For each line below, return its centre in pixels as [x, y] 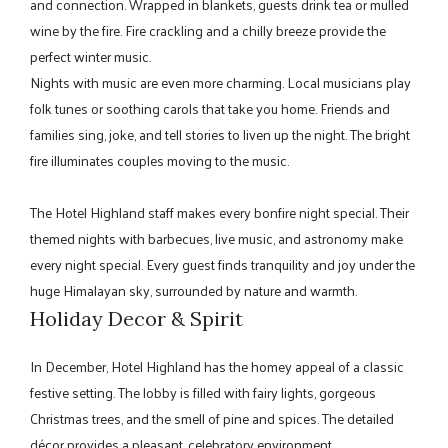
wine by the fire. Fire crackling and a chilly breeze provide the [208, 30]
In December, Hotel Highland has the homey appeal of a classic [217, 366]
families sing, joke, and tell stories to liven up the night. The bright [220, 134]
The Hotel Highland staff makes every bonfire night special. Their [219, 212]
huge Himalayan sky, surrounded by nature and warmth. [193, 290]
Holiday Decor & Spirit [136, 318]
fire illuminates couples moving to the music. [159, 160]
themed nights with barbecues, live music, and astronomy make [216, 238]
